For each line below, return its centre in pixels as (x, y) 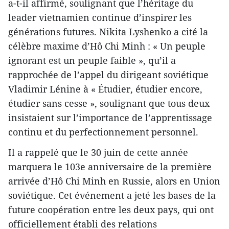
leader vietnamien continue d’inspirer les (100, 18)
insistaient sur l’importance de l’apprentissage (110, 118)
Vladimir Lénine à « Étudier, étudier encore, (105, 89)
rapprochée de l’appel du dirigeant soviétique (108, 75)
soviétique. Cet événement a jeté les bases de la (112, 196)
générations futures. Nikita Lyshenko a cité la (108, 32)
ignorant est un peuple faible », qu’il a (92, 61)
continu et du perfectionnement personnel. (103, 132)
